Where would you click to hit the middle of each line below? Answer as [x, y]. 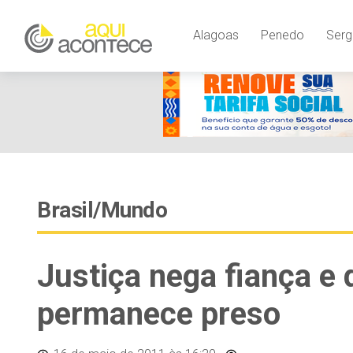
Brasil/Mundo [102, 210]
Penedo [282, 35]
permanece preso [159, 314]
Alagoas [216, 35]
